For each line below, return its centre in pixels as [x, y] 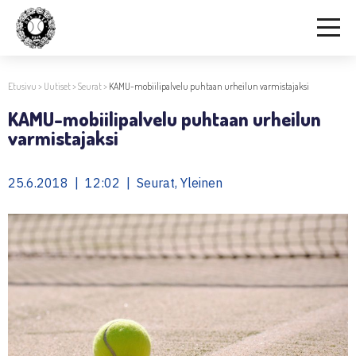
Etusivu [22, 86]
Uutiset [57, 86]
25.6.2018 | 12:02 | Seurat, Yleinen [115, 183]
